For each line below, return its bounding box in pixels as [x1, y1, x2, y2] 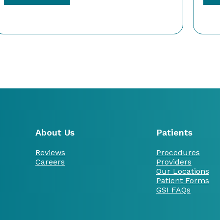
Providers [156, 157, 192, 166]
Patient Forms [156, 175, 209, 185]
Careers [35, 157, 65, 166]
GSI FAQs [156, 185, 191, 194]
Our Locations [156, 166, 209, 176]
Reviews [35, 147, 65, 157]
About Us [35, 127, 75, 137]
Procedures [156, 147, 200, 157]
